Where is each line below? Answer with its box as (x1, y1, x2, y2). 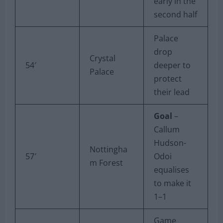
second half (154, 8, 197, 20)
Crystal (90, 52, 115, 64)
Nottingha (90, 143, 127, 155)
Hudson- (154, 137, 186, 148)
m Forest (90, 157, 123, 168)
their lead (154, 86, 190, 98)
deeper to (154, 59, 191, 71)
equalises (154, 164, 189, 175)
